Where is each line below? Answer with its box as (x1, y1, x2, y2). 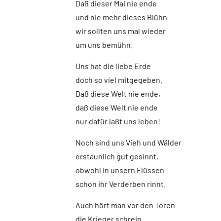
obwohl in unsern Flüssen (75, 165, 164, 175)
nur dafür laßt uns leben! (75, 116, 160, 126)
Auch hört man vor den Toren (75, 200, 175, 210)
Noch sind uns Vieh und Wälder (75, 138, 182, 147)
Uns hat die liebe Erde (75, 61, 151, 71)
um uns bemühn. (75, 40, 133, 49)
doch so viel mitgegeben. (75, 75, 162, 84)
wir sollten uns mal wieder (75, 26, 166, 36)
